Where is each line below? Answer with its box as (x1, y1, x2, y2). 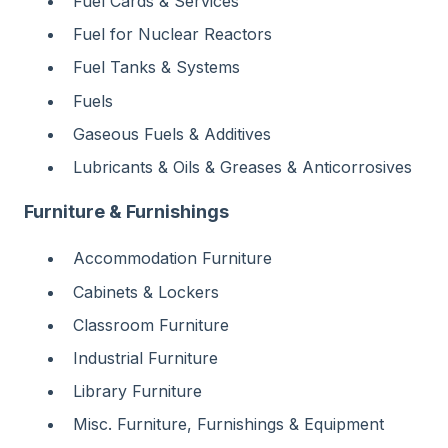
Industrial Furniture (73, 347, 218, 368)
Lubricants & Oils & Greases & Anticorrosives (73, 157, 412, 177)
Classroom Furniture (73, 314, 229, 335)
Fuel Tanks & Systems (73, 57, 240, 78)
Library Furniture (73, 381, 202, 402)
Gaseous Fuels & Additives (73, 123, 271, 144)
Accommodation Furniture (73, 248, 272, 269)
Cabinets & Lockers (73, 281, 219, 302)
